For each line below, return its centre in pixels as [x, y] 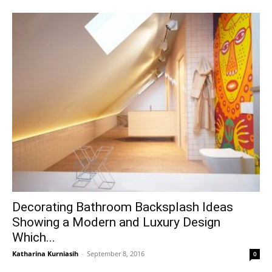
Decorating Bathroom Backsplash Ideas [123, 207]
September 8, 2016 [116, 254]
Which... [34, 238]
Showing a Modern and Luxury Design [116, 223]
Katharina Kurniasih [45, 254]
